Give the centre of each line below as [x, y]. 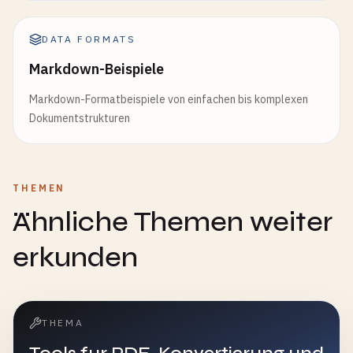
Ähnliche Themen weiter [173, 222]
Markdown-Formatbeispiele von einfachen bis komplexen [169, 99]
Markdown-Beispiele [97, 69]
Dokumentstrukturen [80, 118]
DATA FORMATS [89, 39]
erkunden [75, 257]
